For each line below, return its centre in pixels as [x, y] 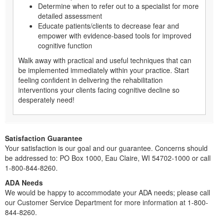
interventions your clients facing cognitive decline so [99, 90]
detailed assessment [70, 16]
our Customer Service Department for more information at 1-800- [107, 202]
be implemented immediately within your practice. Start [104, 70]
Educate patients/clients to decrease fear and [109, 25]
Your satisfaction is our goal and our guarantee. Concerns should [106, 148]
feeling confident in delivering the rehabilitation [91, 80]
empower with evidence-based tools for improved [115, 35]
